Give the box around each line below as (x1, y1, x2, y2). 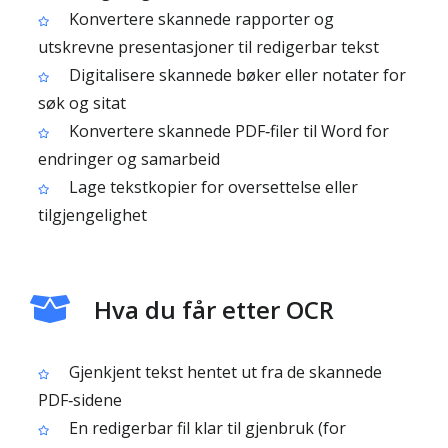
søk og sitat (38, 92, 126, 114)
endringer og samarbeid (38, 148, 220, 170)
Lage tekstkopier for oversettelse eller (65, 176, 358, 198)
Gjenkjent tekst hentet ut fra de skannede (65, 361, 382, 383)
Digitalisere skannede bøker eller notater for (65, 64, 406, 86)
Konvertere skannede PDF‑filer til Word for (65, 120, 389, 142)
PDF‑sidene (38, 389, 122, 411)
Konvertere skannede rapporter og (65, 8, 334, 30)
